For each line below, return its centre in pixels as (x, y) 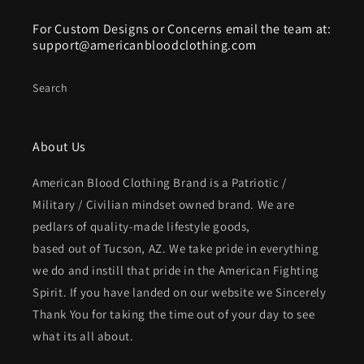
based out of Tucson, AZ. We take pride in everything (176, 249)
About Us (59, 147)
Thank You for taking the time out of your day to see (174, 314)
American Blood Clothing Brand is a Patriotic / (160, 183)
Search (50, 88)
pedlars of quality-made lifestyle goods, (142, 227)
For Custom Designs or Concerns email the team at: (182, 29)
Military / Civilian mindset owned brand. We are (164, 205)
